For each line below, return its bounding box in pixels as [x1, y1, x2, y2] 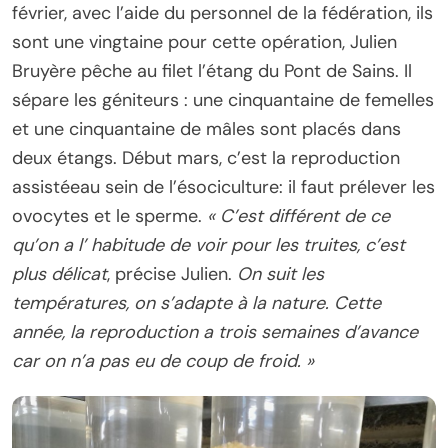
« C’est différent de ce [207, 203, 390, 228]
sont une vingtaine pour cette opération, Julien [12, 29, 397, 54]
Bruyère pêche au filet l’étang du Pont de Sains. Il [12, 58, 412, 83]
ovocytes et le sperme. [12, 203, 207, 228]
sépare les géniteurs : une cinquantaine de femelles [12, 87, 434, 112]
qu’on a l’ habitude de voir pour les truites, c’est [12, 232, 405, 257]
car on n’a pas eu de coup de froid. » [12, 348, 314, 373]
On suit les [237, 261, 324, 286]
